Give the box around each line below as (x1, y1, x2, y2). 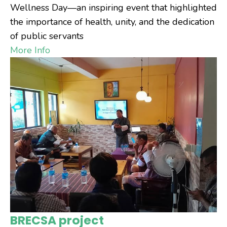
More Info (10, 44, 50, 56)
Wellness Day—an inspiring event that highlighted (10, 1, 217, 14)
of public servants (10, 29, 84, 42)
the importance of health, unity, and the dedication (10, 15, 214, 28)
